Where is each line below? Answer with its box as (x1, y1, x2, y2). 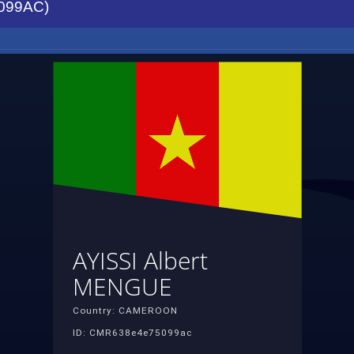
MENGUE (72, 270, 172, 303)
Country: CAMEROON (72, 305, 178, 317)
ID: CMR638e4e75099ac (72, 327, 192, 339)
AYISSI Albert (72, 244, 208, 277)
